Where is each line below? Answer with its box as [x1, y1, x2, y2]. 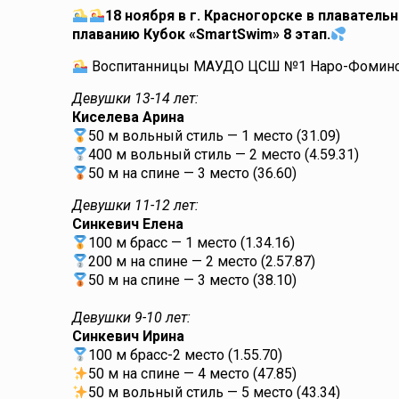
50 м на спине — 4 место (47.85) [88, 365, 297, 382]
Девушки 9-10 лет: [72, 309, 191, 326]
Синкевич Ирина [72, 328, 185, 345]
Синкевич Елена [72, 216, 184, 232]
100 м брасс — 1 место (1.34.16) [88, 234, 296, 251]
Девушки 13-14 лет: [72, 90, 199, 107]
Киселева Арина [72, 109, 185, 126]
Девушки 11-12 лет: [72, 197, 199, 214]
